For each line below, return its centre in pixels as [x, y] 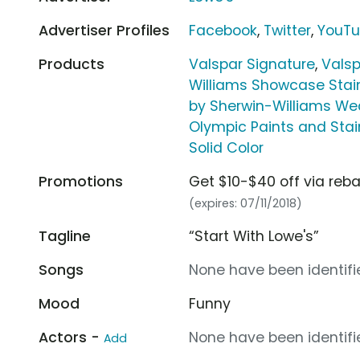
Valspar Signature [252, 64]
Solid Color [227, 147]
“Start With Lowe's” [254, 236]
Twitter [288, 30]
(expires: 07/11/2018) [246, 203]
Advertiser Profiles [104, 30]
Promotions [81, 181]
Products [72, 64]
